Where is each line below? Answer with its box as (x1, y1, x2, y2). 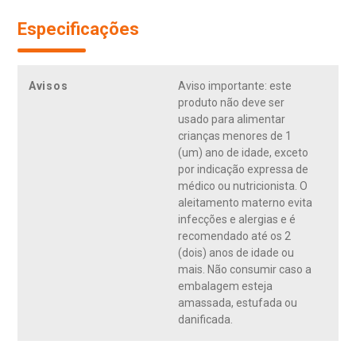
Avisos (29, 79, 68, 93)
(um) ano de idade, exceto (178, 146, 308, 160)
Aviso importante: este (178, 79, 292, 93)
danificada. (178, 313, 233, 327)
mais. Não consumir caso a (178, 263, 311, 277)
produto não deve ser (178, 96, 284, 110)
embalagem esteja (178, 280, 273, 293)
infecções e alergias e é (178, 213, 296, 226)
